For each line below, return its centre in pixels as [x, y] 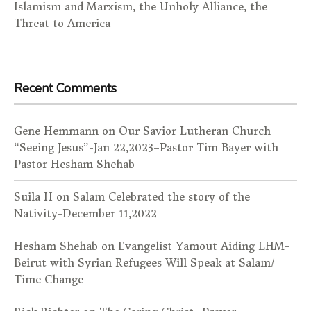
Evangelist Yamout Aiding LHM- [204, 246]
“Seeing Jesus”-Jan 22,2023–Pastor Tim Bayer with [146, 147]
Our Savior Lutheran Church [195, 131]
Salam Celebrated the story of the [161, 196]
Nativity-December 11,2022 [85, 213]
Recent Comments [65, 88]
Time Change [49, 279]
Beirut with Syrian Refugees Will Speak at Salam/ [144, 262]
